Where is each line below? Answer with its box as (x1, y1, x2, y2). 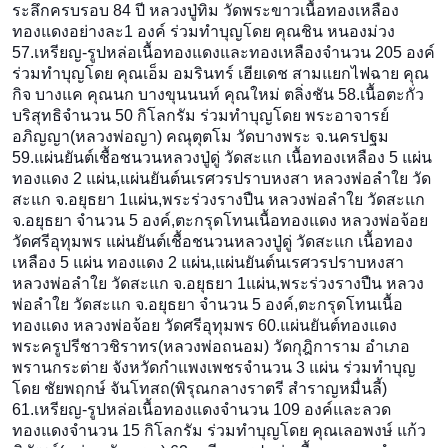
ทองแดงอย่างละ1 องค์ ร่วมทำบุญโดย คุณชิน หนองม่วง (12, 23, 395, 41)
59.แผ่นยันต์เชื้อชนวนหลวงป (12, 149, 210, 167)
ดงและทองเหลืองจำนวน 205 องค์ (202, 44, 435, 62)
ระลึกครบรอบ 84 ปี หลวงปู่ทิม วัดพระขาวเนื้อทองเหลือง (12, 2, 399, 20)
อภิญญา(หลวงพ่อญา (12, 128, 157, 146)
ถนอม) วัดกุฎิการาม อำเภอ (222, 338, 410, 356)
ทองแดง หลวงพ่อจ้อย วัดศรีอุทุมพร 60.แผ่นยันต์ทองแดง (12, 317, 397, 335)
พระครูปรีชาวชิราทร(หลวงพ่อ (12, 338, 222, 356)
